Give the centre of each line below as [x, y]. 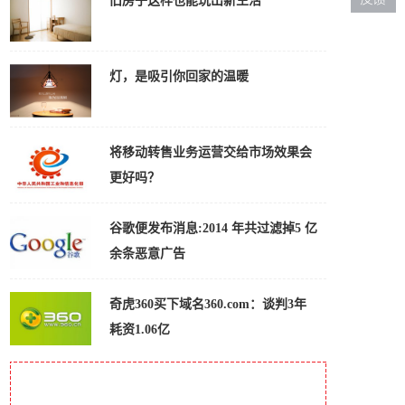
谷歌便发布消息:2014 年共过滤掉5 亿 [213, 228]
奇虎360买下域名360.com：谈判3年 [208, 304]
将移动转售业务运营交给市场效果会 [211, 152]
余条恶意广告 [147, 254]
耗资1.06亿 [140, 330]
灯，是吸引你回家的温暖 [179, 76]
